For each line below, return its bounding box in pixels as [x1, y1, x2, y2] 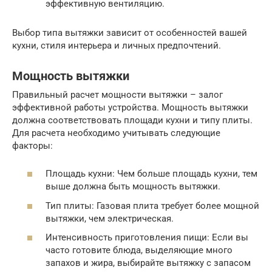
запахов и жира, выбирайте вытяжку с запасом [46, 257, 251, 269]
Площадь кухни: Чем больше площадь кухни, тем [46, 168, 257, 180]
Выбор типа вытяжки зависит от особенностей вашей [12, 27, 247, 38]
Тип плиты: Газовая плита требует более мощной [46, 200, 259, 211]
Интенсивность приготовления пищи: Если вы [46, 232, 248, 243]
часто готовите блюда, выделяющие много [46, 245, 233, 256]
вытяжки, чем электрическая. [46, 212, 174, 224]
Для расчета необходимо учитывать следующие [12, 127, 220, 138]
